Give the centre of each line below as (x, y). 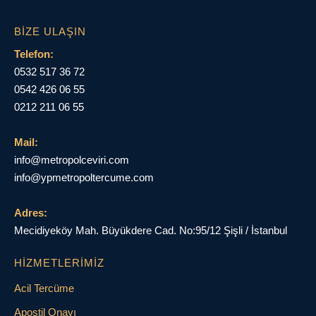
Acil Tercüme (44, 288)
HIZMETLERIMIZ (59, 262)
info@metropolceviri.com (72, 159)
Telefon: (34, 54)
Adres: (31, 212)
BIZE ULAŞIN (50, 31)
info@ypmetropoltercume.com (84, 177)
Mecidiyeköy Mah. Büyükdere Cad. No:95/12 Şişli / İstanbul (151, 230)
